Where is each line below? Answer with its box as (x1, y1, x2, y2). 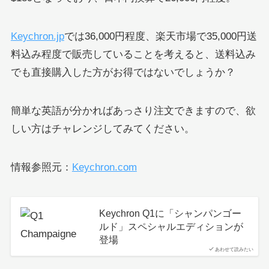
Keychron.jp (10, 30, 64, 42)
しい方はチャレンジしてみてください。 (10, 122, 195, 134)
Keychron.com (71, 161, 137, 173)
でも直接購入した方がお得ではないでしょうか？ (10, 66, 235, 78)
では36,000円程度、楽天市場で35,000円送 (64, 30, 257, 42)
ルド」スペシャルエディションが (98, 220, 243, 232)
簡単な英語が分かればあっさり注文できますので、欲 (10, 104, 256, 116)
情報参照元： (10, 161, 72, 173)
